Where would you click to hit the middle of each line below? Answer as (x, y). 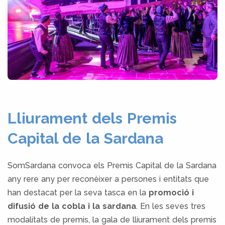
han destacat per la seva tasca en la (78, 192)
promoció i (171, 192)
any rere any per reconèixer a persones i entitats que (108, 179)
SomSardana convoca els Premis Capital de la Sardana (112, 165)
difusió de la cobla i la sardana (72, 206)
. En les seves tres (171, 206)
